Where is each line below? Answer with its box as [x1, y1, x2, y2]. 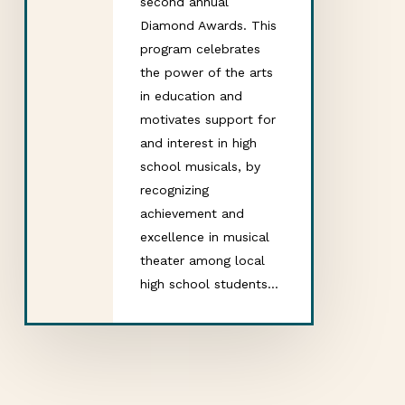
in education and [139, 89, 242, 103]
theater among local [139, 253, 265, 268]
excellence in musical [139, 230, 269, 244]
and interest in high [139, 136, 257, 150]
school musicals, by [139, 159, 260, 174]
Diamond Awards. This [139, 18, 277, 33]
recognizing [139, 183, 209, 197]
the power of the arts [139, 65, 273, 80]
